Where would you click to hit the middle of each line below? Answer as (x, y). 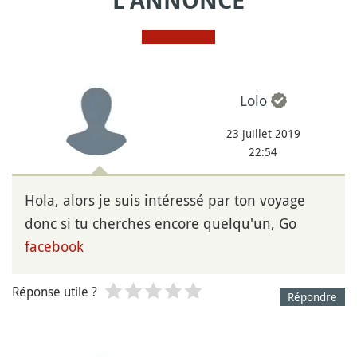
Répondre (312, 296)
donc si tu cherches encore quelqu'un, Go (161, 223)
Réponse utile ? (55, 291)
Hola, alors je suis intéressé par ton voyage (165, 200)
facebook (54, 246)
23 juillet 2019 (263, 133)
